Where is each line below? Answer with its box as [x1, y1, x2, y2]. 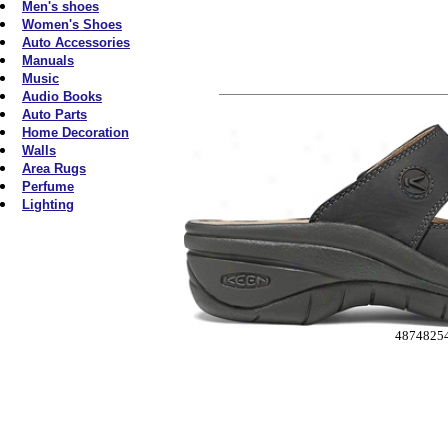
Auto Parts [22, 107, 87, 122]
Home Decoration [22, 125, 129, 140]
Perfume [22, 179, 74, 194]
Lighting [22, 197, 74, 212]
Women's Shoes [22, 17, 122, 32]
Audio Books [22, 89, 102, 104]
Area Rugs [22, 161, 86, 176]
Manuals [22, 53, 74, 68]
